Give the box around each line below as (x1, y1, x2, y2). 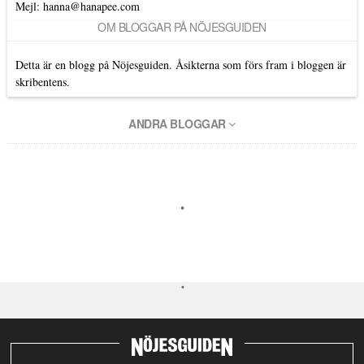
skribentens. (15, 74, 70, 90)
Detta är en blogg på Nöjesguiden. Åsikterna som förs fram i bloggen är (15, 57, 346, 73)
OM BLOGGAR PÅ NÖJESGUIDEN (97, 19, 266, 36)
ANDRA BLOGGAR (128, 115, 229, 132)
